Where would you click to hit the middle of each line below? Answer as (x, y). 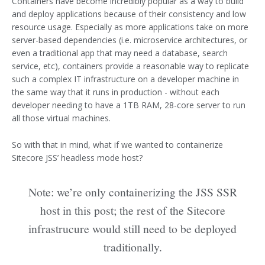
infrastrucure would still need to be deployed (132, 228)
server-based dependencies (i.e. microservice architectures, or (130, 40)
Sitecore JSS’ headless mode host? (77, 157)
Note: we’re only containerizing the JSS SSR (132, 192)
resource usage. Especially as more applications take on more (130, 27)
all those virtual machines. (61, 118)
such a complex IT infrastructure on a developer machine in (125, 79)
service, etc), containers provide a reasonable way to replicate (130, 66)
